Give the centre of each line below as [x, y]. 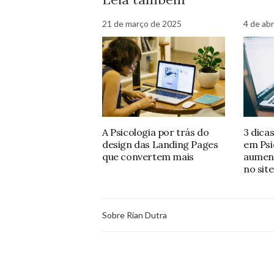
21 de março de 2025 [142, 23]
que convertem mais [148, 157]
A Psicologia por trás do [156, 132]
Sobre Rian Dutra [135, 215]
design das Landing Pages [160, 145]
